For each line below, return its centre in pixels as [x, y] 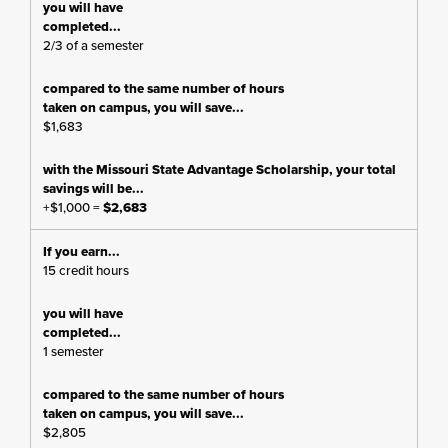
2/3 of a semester [93, 45]
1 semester [73, 351]
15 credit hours [86, 270]
